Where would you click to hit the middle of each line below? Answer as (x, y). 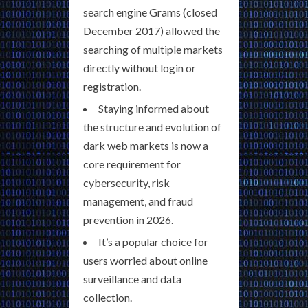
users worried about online (145, 261)
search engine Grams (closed (150, 12)
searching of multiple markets (153, 49)
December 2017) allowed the (152, 31)
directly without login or (140, 68)
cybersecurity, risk (126, 183)
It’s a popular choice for (153, 242)
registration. (112, 87)
